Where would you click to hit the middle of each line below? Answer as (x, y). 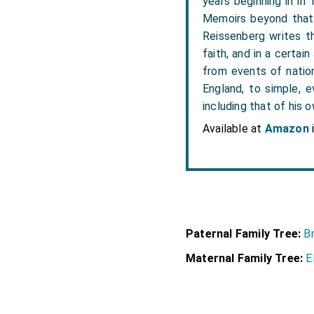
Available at (234, 129)
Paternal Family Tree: (244, 234)
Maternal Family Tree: (245, 258)
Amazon (287, 129)
